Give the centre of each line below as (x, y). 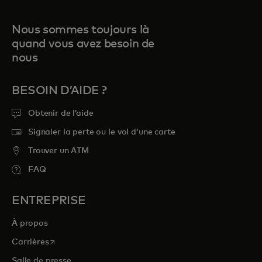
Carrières (30, 242)
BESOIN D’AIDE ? (59, 91)
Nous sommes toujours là (80, 30)
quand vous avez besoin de (83, 44)
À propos (31, 223)
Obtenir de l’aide (61, 113)
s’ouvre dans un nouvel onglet (106, 241)
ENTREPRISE (49, 201)
